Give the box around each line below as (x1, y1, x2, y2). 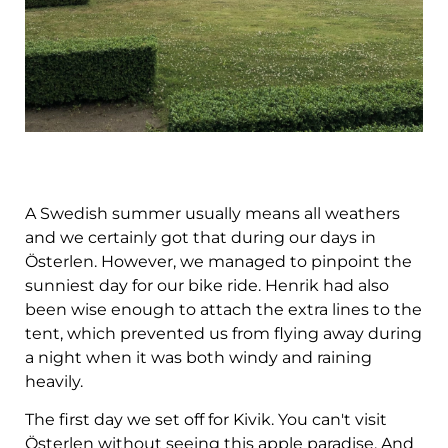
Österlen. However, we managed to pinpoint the (25, 251, 412, 271)
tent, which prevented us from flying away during (25, 323, 422, 343)
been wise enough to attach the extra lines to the (25, 299, 422, 319)
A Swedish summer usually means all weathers (25, 203, 400, 223)
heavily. (25, 371, 83, 391)
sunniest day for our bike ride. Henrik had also (25, 275, 389, 295)
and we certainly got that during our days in (25, 227, 376, 247)
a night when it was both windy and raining (25, 347, 372, 367)
